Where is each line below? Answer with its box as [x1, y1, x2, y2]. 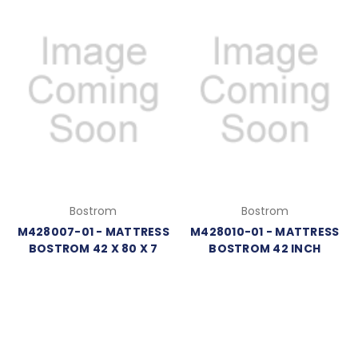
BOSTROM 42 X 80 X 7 [28, 241, 158, 257]
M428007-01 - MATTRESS [17, 224, 169, 241]
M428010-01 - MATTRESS [190, 224, 340, 241]
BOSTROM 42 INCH [209, 241, 321, 257]
